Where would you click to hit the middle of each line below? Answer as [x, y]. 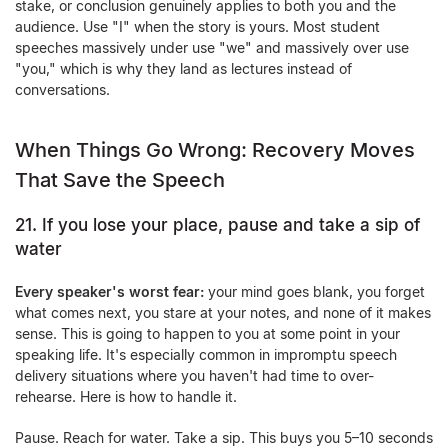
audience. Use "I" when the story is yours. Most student [197, 26]
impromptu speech [335, 354]
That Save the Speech [120, 180]
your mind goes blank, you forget [314, 291]
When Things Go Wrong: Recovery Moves [215, 150]
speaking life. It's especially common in [142, 354]
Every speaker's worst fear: [109, 291]
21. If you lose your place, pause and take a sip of [217, 225]
